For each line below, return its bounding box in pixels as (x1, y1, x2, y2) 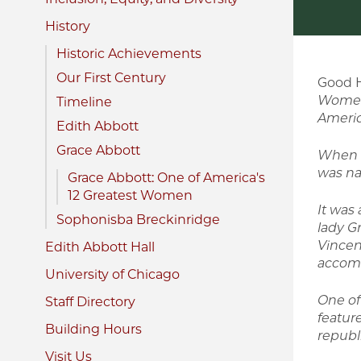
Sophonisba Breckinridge (56, 212, 220, 228)
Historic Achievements (56, 46, 201, 62)
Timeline (56, 94, 112, 110)
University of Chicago (45, 267, 180, 283)
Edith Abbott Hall (45, 239, 155, 255)
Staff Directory (45, 294, 135, 310)
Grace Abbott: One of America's (68, 170, 265, 186)
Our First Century (56, 70, 166, 86)
